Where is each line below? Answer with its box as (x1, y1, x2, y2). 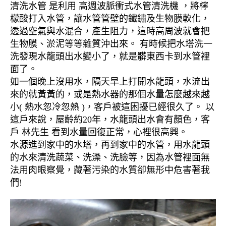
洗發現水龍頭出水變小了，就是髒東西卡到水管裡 (10, 51, 210, 62)
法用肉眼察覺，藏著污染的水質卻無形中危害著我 (10, 165, 210, 176)
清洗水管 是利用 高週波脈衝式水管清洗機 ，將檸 (10, 1, 208, 12)
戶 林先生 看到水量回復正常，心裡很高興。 (10, 127, 188, 138)
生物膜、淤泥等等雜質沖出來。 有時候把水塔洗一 (10, 39, 212, 49)
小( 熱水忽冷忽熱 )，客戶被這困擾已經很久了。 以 (10, 102, 214, 112)
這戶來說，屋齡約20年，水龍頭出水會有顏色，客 (10, 115, 210, 125)
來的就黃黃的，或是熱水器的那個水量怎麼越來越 (10, 89, 210, 100)
